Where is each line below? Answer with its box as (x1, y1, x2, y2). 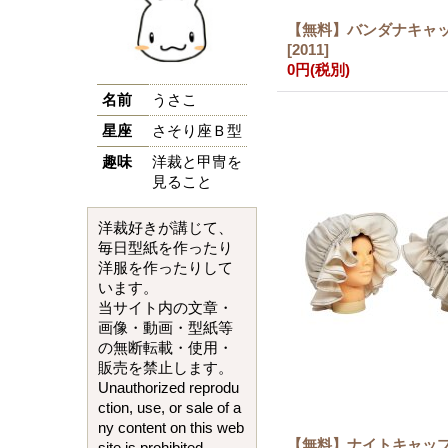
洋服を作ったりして (98, 260, 234, 276)
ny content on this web (98, 420, 245, 436)
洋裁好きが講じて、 (98, 220, 234, 236)
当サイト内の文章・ (98, 300, 234, 316)
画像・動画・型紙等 (98, 320, 234, 336)
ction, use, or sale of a (98, 400, 242, 416)
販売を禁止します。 (98, 360, 234, 376)
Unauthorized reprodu (98, 380, 240, 396)
